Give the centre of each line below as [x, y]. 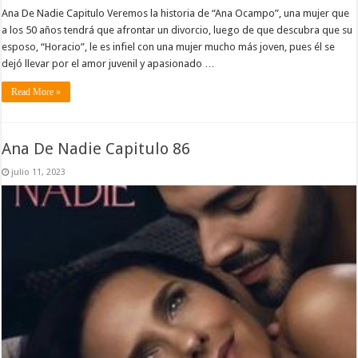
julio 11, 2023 [39, 172]
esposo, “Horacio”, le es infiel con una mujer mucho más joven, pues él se [169, 46]
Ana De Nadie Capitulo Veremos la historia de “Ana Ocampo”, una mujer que [176, 13]
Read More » [36, 91]
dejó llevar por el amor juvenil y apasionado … [109, 63]
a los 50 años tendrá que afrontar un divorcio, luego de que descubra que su [177, 30]
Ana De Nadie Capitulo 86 [96, 149]
